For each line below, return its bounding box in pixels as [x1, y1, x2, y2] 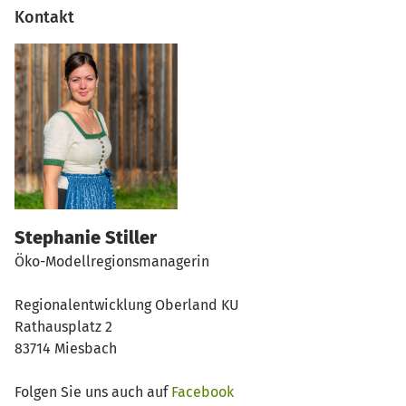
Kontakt [14, 6, 74, 27]
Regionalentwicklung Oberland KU [14, 295, 239, 314]
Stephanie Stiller [14, 226, 157, 248]
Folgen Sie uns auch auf [14, 382, 171, 401]
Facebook [171, 382, 234, 401]
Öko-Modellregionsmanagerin [14, 252, 209, 270]
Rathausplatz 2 [14, 317, 112, 335]
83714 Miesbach [14, 339, 117, 357]
